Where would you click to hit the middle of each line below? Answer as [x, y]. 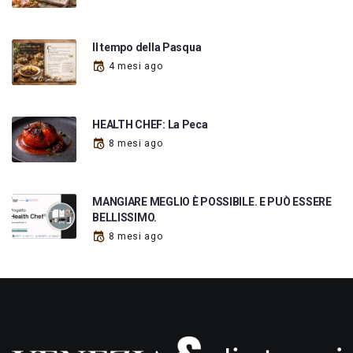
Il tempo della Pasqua [147, 48]
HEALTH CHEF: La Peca [150, 124]
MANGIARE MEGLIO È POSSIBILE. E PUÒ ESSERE [212, 201]
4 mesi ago [136, 67]
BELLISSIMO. [125, 217]
